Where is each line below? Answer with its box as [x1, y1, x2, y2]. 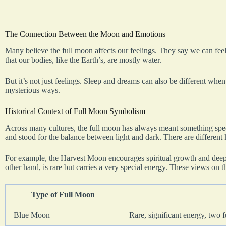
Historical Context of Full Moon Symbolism [5, 107, 145, 116]
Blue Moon [14, 210, 50, 219]
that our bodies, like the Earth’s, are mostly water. [5, 55, 161, 65]
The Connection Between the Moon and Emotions [5, 30, 165, 39]
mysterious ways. [5, 86, 60, 95]
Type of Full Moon [31, 190, 95, 199]
